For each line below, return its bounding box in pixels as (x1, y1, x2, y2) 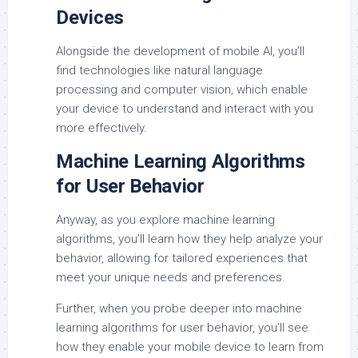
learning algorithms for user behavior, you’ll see (56, 320, 308, 336)
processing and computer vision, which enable (56, 82, 308, 97)
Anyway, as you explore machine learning (56, 213, 275, 228)
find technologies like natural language (56, 63, 263, 78)
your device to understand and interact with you (56, 101, 313, 117)
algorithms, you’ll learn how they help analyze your (56, 232, 323, 247)
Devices (56, 6, 124, 30)
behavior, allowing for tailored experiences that (56, 251, 308, 266)
